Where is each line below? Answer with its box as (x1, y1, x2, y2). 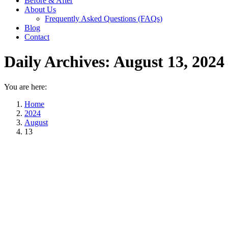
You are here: (4, 82, 47, 91)
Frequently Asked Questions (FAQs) (45, 14, 162, 23)
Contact (24, 33, 49, 41)
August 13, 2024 (113, 52, 224, 71)
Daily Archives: (4, 52, 113, 71)
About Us (24, 5, 56, 14)
